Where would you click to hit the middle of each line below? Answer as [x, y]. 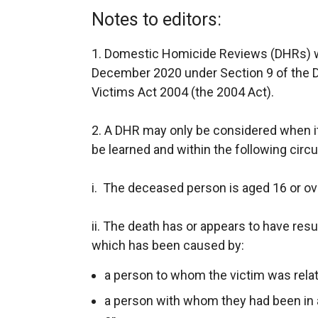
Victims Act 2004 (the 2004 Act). [183, 92]
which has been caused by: [168, 245]
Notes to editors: [157, 20]
